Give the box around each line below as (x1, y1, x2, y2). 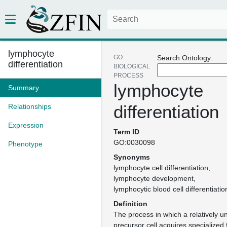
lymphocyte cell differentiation (113, 164, 208, 172)
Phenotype (8, 140, 43, 148)
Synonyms (113, 153, 150, 161)
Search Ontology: (157, 54, 213, 62)
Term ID (113, 128, 139, 136)
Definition (113, 200, 147, 208)
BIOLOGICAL (113, 63, 150, 70)
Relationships (8, 102, 51, 110)
